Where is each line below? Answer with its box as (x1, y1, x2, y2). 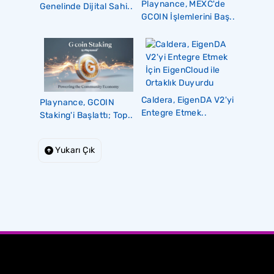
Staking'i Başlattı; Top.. (39, 109, 133, 120)
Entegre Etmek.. (141, 107, 207, 118)
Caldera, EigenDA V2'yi (141, 94, 234, 105)
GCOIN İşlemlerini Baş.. (141, 11, 235, 22)
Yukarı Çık (53, 144, 95, 155)
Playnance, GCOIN (39, 97, 114, 108)
